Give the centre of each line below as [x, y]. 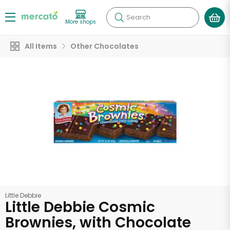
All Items [41, 46]
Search [138, 17]
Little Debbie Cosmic [80, 207]
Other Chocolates [104, 46]
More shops [81, 22]
